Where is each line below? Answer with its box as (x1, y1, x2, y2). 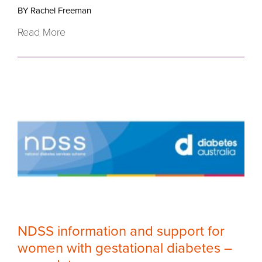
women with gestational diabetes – (18, 240, 232, 257)
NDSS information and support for (18, 223, 225, 240)
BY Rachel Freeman (18, 5, 91, 16)
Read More (18, 26, 65, 39)
